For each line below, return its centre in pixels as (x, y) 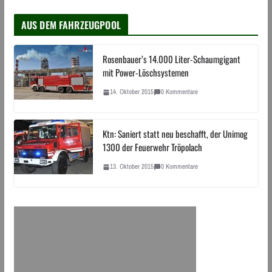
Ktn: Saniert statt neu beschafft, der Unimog (175, 134)
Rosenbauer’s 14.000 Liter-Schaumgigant (171, 59)
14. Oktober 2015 (131, 92)
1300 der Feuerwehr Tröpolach (152, 147)
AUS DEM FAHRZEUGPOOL (71, 25)
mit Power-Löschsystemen (145, 73)
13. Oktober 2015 (131, 167)
